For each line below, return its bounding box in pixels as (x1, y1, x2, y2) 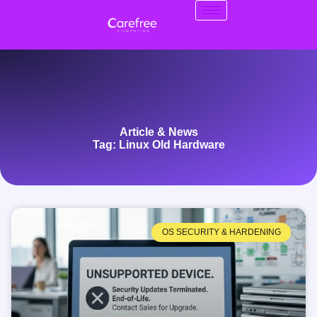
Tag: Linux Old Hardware (92, 139, 225, 151)
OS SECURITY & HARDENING (161, 227, 281, 238)
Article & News (119, 126, 198, 139)
